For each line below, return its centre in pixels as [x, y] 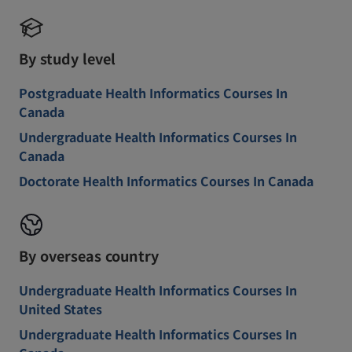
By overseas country [89, 255]
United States [60, 309]
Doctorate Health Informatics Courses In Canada [166, 181]
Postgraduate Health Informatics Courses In [153, 93]
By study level [67, 58]
